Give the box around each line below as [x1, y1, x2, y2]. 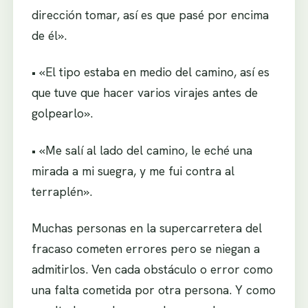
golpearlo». [31, 105, 93, 122]
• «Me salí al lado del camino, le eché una [31, 142, 252, 158]
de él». [31, 27, 67, 43]
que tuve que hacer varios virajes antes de [31, 85, 258, 101]
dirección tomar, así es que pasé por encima [31, 6, 269, 23]
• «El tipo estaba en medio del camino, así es [31, 64, 269, 80]
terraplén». [31, 183, 92, 199]
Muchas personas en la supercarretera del [31, 220, 262, 236]
